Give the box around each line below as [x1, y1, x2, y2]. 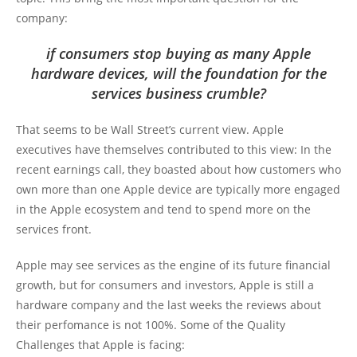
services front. [16, 222, 92, 237]
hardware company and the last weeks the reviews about [16, 297, 321, 313]
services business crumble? [91, 84, 266, 104]
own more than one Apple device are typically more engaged [16, 182, 340, 198]
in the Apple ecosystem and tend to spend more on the [16, 202, 311, 218]
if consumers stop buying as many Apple [46, 44, 311, 64]
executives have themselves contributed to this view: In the [16, 142, 331, 158]
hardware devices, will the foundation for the [30, 64, 327, 84]
